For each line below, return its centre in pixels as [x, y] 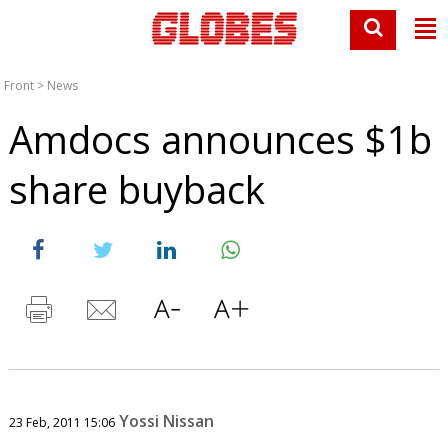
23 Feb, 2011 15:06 [61, 422]
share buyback [136, 189]
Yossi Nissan [166, 421]
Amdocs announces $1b [220, 139]
